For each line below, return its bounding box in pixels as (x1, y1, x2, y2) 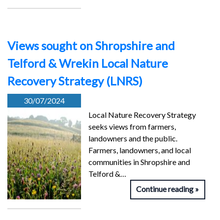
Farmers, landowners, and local (88, 145, 191, 155)
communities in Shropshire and (88, 157, 190, 167)
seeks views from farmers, (88, 122, 176, 132)
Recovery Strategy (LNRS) (7, 74, 142, 88)
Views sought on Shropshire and (7, 38, 175, 53)
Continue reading (136, 184, 194, 194)
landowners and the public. (88, 134, 177, 143)
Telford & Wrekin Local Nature (7, 56, 168, 71)
